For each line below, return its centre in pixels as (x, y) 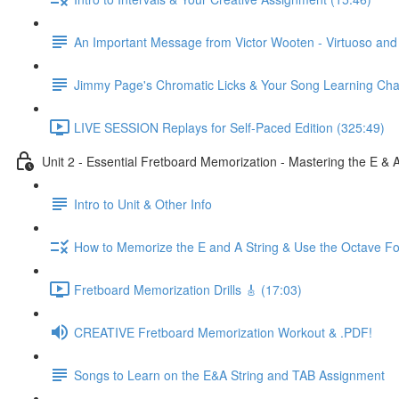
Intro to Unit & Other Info (143, 204)
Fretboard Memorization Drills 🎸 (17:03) (188, 289)
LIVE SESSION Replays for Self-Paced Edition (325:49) (229, 127)
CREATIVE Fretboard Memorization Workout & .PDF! (223, 332)
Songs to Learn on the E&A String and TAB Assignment (229, 375)
